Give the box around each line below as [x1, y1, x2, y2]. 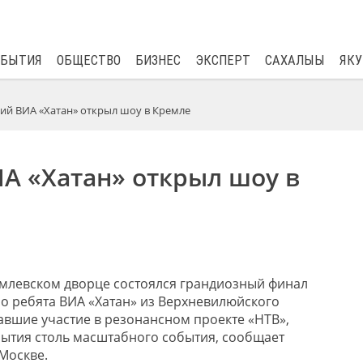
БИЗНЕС [135, 53, 181, 68]
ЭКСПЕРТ [194, 53, 250, 68]
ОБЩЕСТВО [56, 53, 121, 68]
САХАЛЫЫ [264, 53, 325, 68]
